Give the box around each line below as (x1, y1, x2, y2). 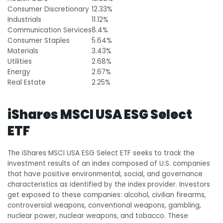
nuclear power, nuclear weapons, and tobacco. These (7, 211, 188, 221)
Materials (7, 46, 38, 56)
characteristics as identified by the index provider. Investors (7, 179, 210, 189)
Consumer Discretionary (7, 4, 89, 14)
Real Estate (7, 77, 46, 87)
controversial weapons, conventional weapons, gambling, (7, 200, 201, 210)
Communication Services (7, 25, 92, 35)
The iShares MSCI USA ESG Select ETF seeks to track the (7, 148, 195, 158)
